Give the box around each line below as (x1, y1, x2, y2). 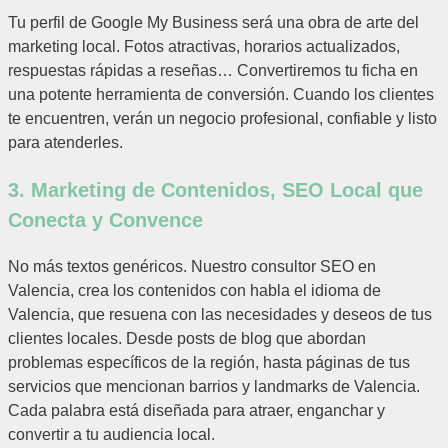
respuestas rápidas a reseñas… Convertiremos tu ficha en (8, 62, 418, 80)
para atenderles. (8, 134, 123, 152)
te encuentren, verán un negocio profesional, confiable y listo (8, 110, 437, 128)
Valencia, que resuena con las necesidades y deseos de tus (8, 306, 432, 324)
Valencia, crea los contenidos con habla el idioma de (8, 282, 381, 300)
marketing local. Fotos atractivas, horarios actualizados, (8, 38, 400, 56)
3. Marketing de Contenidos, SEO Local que (8, 179, 423, 202)
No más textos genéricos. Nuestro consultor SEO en (8, 258, 376, 276)
